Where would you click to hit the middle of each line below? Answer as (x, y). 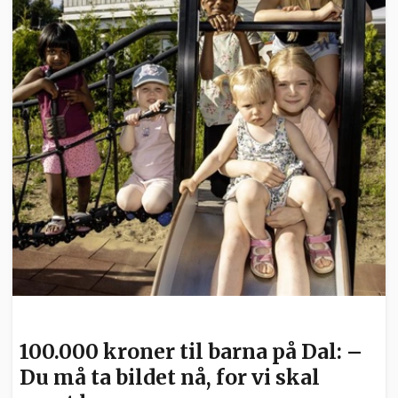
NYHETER (52, 321)
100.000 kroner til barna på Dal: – (191, 352)
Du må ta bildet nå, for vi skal (170, 378)
